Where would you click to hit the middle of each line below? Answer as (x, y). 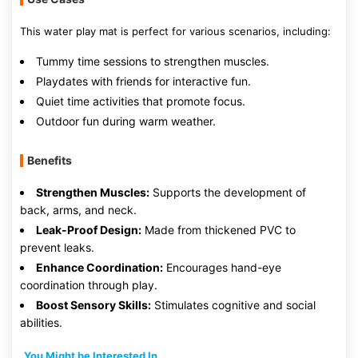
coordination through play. (89, 285)
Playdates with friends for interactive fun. (143, 81)
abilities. (41, 322)
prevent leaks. (57, 247)
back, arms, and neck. (78, 210)
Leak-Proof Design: (89, 230)
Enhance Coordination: (99, 267)
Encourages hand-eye (222, 267)
